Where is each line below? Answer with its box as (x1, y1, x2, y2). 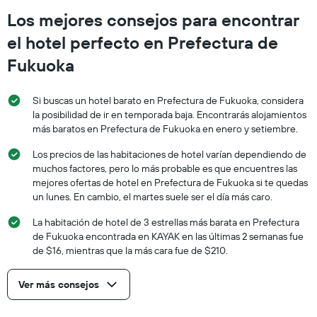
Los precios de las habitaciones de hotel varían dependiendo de (33, 147, 306, 161)
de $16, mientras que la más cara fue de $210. (33, 243, 228, 257)
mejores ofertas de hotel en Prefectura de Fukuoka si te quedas (33, 175, 308, 189)
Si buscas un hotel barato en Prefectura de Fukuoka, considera (33, 93, 304, 107)
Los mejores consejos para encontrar (7, 8, 299, 30)
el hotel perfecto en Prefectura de (7, 31, 278, 53)
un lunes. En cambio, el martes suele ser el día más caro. (33, 190, 272, 203)
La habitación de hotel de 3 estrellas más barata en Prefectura (33, 215, 299, 229)
